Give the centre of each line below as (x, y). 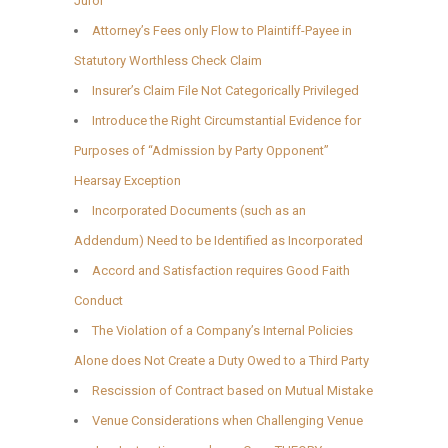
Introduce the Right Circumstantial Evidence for (226, 120)
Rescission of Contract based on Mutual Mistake (232, 390)
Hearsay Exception (127, 180)
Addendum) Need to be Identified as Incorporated (218, 240)
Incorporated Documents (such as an (199, 210)
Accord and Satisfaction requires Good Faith (221, 270)
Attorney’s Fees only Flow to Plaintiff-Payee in (222, 30)
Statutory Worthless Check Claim (168, 60)
